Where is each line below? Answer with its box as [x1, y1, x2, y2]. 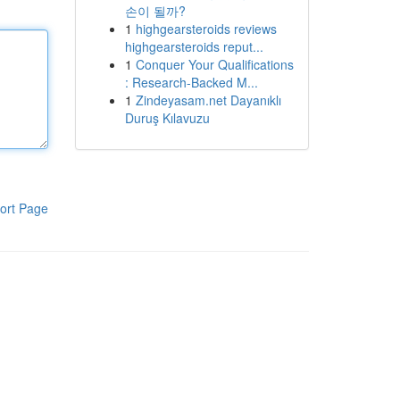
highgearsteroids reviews [135, 20, 277, 37]
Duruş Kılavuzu [124, 109, 210, 127]
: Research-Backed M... [124, 73, 258, 91]
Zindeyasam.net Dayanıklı [135, 91, 281, 109]
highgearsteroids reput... [124, 37, 263, 55]
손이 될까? [124, 2, 186, 20]
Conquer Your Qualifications [135, 55, 294, 73]
